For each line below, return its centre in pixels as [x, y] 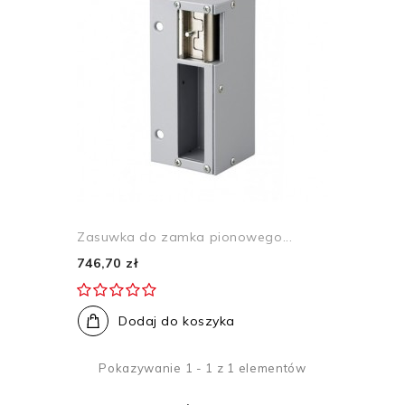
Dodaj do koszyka [177, 321]
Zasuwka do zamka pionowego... [185, 237]
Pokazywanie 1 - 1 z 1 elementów [202, 367]
